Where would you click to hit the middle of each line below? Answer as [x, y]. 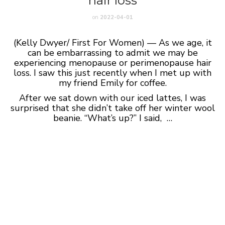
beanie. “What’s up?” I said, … [113, 118]
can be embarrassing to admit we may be [113, 53]
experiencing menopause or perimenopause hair [113, 63]
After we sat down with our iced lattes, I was [113, 98]
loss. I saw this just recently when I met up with [113, 73]
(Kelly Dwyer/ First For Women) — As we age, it [113, 43]
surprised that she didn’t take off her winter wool [113, 108]
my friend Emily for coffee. [113, 83]
